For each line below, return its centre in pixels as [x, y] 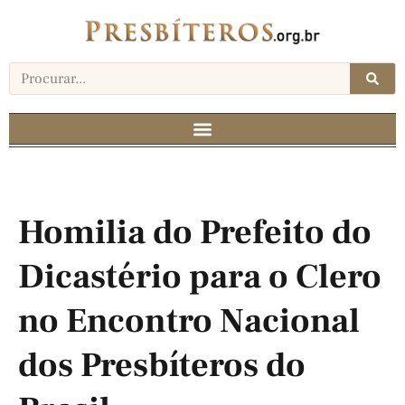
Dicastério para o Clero [200, 278]
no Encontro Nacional [189, 322]
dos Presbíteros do [162, 366]
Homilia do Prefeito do [195, 233]
